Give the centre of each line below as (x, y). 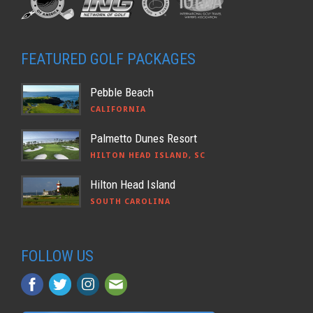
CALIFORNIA (118, 109)
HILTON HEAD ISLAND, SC (148, 155)
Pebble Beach (122, 92)
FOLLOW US (57, 256)
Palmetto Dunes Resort (144, 138)
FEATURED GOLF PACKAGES (108, 59)
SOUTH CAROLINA (130, 201)
